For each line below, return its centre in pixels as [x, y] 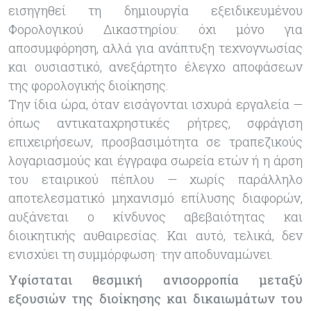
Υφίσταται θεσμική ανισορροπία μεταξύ [155, 280]
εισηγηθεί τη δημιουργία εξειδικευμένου [155, 10]
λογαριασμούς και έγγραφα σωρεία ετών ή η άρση [155, 160]
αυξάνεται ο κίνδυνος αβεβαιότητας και [155, 216]
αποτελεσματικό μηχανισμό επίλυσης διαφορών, [155, 197]
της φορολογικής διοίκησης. [89, 85]
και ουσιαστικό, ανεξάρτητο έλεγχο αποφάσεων [155, 66]
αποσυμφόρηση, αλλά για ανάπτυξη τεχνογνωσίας [155, 48]
